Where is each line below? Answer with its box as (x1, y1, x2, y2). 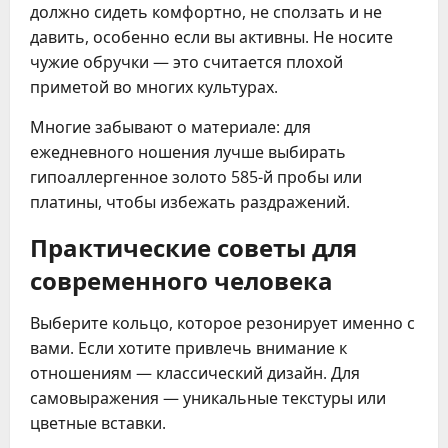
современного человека (30, 261, 333, 298)
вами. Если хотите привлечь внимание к (30, 337, 347, 360)
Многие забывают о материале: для (30, 116, 311, 139)
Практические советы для (30, 228, 357, 265)
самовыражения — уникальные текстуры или (30, 387, 386, 410)
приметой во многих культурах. (30, 76, 278, 99)
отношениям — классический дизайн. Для (30, 362, 360, 385)
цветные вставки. (30, 412, 166, 435)
